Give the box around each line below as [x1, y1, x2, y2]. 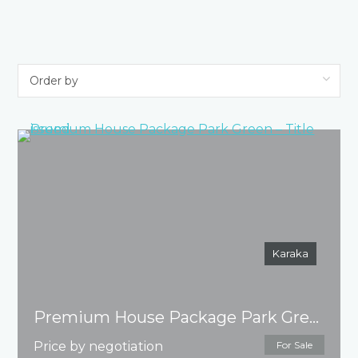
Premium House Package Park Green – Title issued [309, 308, 320, 328]
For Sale [276, 339, 312, 352]
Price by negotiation [34, 339, 164, 355]
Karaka [272, 247, 308, 261]
